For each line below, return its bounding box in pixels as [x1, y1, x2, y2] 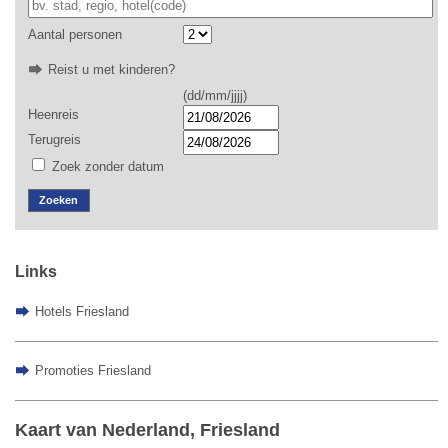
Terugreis [27, 132, 81, 148]
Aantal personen [27, 26, 122, 42]
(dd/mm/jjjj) [182, 88, 247, 104]
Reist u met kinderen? [47, 61, 175, 77]
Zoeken [39, 193, 79, 206]
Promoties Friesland [34, 363, 151, 379]
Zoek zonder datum [47, 159, 164, 175]
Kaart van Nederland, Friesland [14, 420, 280, 441]
